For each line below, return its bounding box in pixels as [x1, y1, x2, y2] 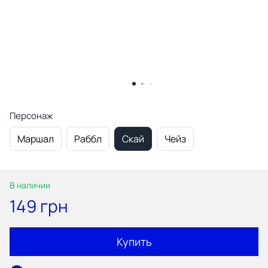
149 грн [10, 194, 68, 217]
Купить [116, 234, 152, 249]
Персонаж [10, 109, 53, 122]
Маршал [17, 132, 54, 145]
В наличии [10, 179, 50, 191]
